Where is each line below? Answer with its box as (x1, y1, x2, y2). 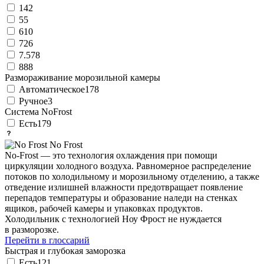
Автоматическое (19, 84, 85, 94)
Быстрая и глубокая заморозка (5, 245, 126, 256)
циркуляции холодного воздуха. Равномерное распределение (5, 160, 251, 171)
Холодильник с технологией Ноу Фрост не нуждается (5, 213, 222, 224)
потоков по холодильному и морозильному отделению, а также (5, 171, 259, 181)
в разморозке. (5, 224, 59, 235)
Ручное (19, 95, 48, 106)
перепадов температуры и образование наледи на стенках (5, 192, 237, 203)
